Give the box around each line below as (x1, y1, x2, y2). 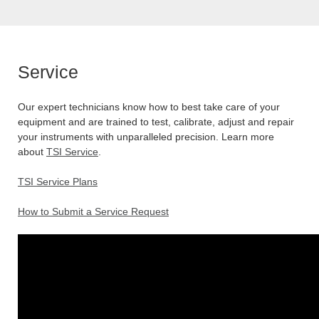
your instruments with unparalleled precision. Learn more (18, 130, 274, 142)
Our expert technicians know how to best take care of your (18, 100, 280, 113)
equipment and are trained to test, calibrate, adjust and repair (18, 115, 294, 127)
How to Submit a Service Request (18, 205, 169, 217)
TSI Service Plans (18, 175, 98, 187)
